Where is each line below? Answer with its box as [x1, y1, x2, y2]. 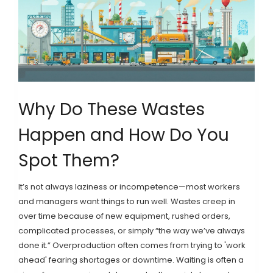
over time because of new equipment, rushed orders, [18, 210, 230, 222]
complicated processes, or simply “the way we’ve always [18, 224, 245, 236]
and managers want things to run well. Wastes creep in [18, 195, 235, 207]
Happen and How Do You [18, 122, 229, 147]
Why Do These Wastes [18, 97, 205, 121]
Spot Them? [18, 148, 119, 172]
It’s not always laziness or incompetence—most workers [18, 180, 240, 193]
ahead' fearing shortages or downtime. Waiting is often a [18, 253, 244, 266]
